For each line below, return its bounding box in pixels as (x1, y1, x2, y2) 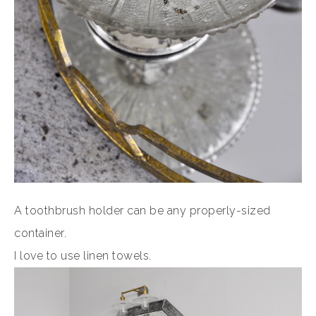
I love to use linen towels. (14, 248, 152, 262)
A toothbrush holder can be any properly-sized (14, 203, 271, 217)
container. (14, 226, 66, 240)
